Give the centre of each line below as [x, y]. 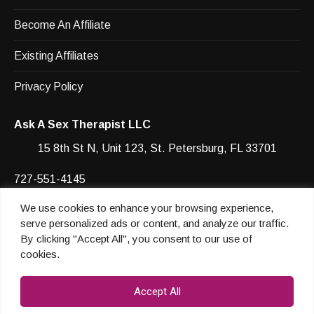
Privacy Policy [48, 87]
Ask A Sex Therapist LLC [82, 125]
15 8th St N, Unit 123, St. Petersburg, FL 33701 [157, 149]
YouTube [156, 213]
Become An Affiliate [62, 25]
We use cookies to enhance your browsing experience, [147, 207]
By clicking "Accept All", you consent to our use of [136, 238]
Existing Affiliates [56, 56]
